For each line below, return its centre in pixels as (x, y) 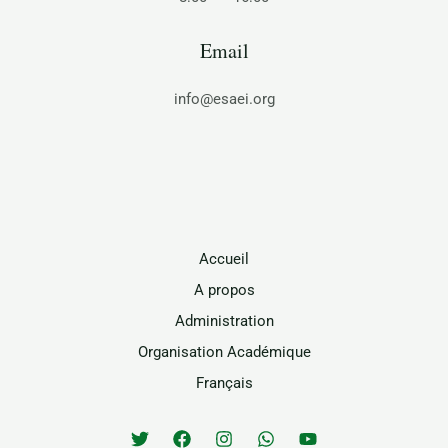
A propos (224, 289)
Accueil (224, 258)
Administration (224, 320)
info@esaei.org (224, 98)
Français (224, 382)
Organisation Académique (224, 351)
